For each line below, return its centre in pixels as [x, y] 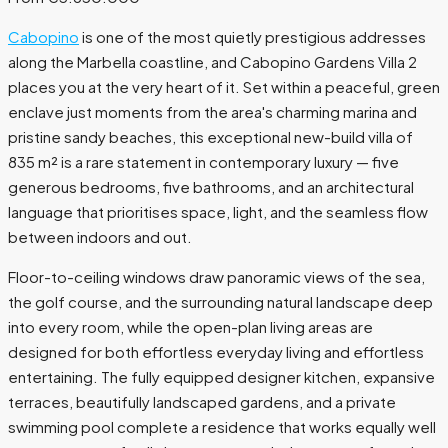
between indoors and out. [100, 237]
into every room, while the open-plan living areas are [190, 327]
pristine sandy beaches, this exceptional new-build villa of [210, 137]
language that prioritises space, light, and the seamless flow [218, 212]
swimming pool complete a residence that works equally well [222, 427]
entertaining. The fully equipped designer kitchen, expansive [221, 377]
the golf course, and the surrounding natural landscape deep [220, 302]
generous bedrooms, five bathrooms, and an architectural [211, 187]
